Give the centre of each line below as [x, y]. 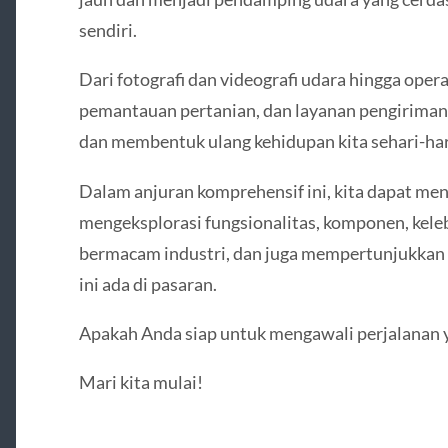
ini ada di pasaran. [147, 283]
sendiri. [107, 30]
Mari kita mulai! [140, 382]
